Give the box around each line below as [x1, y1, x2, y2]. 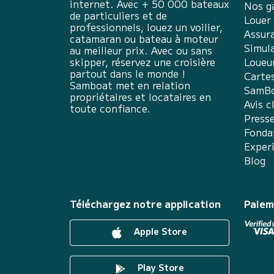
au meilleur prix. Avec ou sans [70, 42, 212, 57]
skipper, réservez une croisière [70, 54, 215, 69]
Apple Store [131, 224, 187, 237]
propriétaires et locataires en [70, 89, 211, 104]
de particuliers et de [70, 7, 167, 23]
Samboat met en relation [70, 77, 190, 92]
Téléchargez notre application [70, 196, 221, 211]
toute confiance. [70, 100, 150, 116]
